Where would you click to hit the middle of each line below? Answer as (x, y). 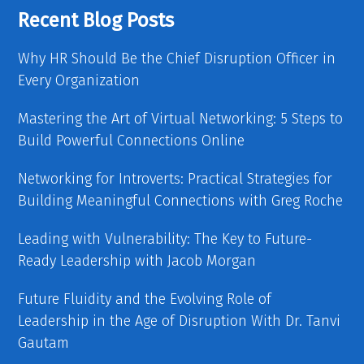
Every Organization (79, 81)
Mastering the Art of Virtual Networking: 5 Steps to (181, 119)
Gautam (44, 343)
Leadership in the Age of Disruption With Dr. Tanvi (180, 321)
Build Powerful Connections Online (132, 141)
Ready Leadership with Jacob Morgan (137, 261)
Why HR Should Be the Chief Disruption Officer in (177, 59)
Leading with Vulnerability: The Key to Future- (165, 239)
